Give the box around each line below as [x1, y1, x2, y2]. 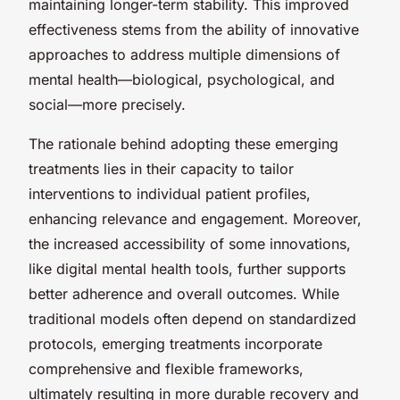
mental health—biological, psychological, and [29, 70, 335, 88]
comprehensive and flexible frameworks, [29, 359, 304, 378]
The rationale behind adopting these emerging [29, 134, 338, 153]
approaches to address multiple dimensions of [29, 45, 340, 63]
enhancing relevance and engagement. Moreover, [29, 209, 362, 228]
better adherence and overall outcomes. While [29, 284, 339, 303]
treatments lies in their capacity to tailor [29, 159, 294, 178]
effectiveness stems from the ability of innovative [29, 20, 359, 38]
